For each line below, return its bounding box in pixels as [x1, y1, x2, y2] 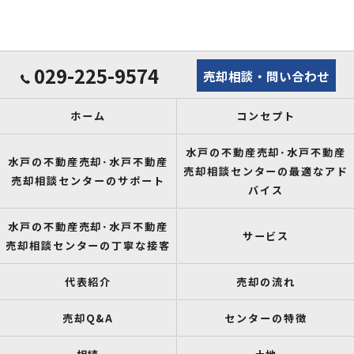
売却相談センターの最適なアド [183, 164, 349, 179]
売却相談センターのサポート [11, 173, 165, 188]
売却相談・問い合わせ [203, 67, 330, 85]
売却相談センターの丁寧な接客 [5, 238, 171, 253]
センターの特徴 [224, 311, 307, 326]
